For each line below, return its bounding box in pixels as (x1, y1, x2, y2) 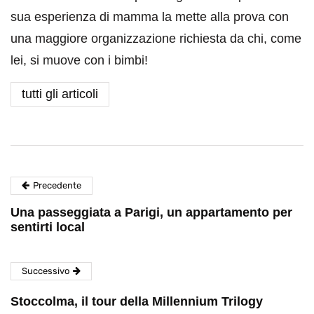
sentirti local (11, 220, 85, 235)
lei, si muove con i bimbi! (11, 53, 148, 68)
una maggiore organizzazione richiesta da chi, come (11, 32, 301, 46)
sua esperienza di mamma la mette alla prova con (11, 10, 289, 25)
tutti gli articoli (22, 87, 98, 102)
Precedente (33, 180, 81, 191)
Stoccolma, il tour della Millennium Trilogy (11, 294, 263, 309)
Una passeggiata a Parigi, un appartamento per (11, 205, 292, 220)
